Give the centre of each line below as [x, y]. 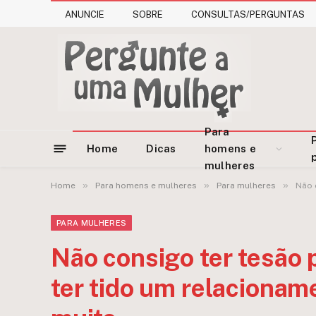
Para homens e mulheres [146, 186]
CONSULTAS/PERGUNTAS [248, 14]
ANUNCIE [85, 14]
